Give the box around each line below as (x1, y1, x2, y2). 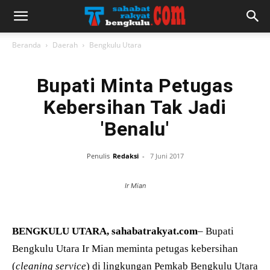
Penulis (86, 151, 110, 160)
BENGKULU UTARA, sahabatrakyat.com (12, 225, 198, 237)
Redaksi (112, 151, 139, 160)
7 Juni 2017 (149, 151, 184, 160)
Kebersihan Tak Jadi (43, 96, 227, 119)
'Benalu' (101, 118, 169, 140)
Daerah (52, 40, 78, 50)
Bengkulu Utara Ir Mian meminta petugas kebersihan (12, 243, 238, 254)
